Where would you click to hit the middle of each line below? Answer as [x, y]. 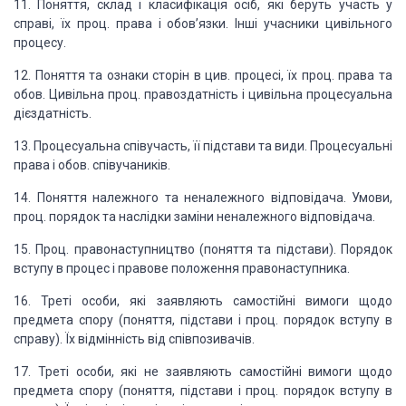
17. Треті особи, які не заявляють [123, 372]
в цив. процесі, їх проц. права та [291, 75]
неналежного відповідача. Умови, [285, 198]
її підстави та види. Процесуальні [291, 146]
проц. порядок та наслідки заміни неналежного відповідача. [194, 217]
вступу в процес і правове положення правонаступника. [182, 268]
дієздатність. [53, 113]
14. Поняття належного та [96, 198]
